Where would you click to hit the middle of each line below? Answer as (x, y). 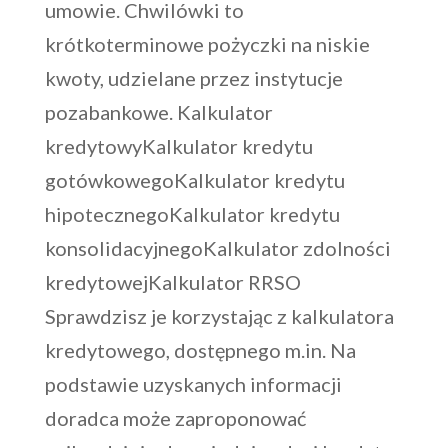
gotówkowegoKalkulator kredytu (194, 180)
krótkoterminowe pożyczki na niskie (207, 44)
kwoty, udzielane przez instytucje (193, 78)
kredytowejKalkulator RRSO (172, 282)
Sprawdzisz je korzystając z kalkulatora (219, 316)
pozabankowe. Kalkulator (158, 112)
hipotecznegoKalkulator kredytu (192, 214)
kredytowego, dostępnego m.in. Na (200, 350)
